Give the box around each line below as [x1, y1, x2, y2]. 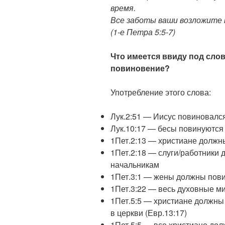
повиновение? [110, 62, 170, 74]
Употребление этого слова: [110, 86, 211, 98]
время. [110, 2, 136, 14]
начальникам [110, 159, 159, 171]
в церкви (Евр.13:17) [110, 207, 187, 219]
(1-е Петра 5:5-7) [110, 26, 175, 38]
